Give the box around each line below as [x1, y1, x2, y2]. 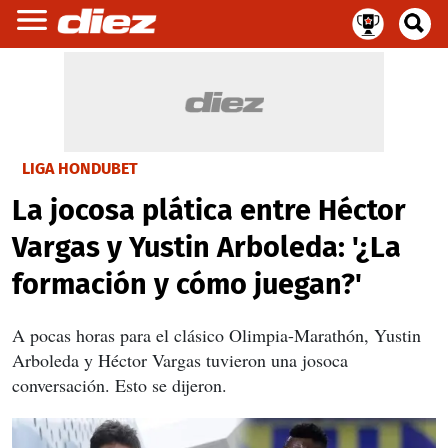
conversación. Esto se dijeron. [12, 373, 227, 397]
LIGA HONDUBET [22, 159, 138, 178]
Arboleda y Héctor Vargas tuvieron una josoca [12, 348, 348, 372]
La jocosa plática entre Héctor [12, 193, 406, 228]
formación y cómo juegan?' [12, 267, 362, 302]
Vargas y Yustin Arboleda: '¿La [12, 230, 401, 265]
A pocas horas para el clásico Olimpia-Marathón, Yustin [12, 323, 421, 347]
